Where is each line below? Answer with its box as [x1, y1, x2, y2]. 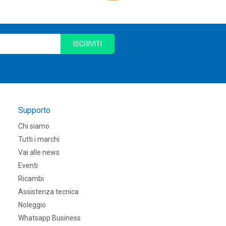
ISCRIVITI [73, 40, 102, 48]
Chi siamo [18, 122, 49, 130]
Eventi [18, 161, 38, 169]
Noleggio [18, 201, 46, 209]
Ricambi [18, 175, 44, 183]
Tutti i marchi [18, 135, 60, 143]
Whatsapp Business [18, 214, 81, 222]
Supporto [18, 105, 50, 115]
